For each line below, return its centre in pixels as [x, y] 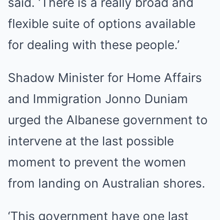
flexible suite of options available [102, 24]
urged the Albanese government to [108, 120]
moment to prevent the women [97, 162]
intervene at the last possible [91, 141]
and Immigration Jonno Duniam [98, 99]
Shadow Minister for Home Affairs [105, 78]
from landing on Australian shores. [107, 183]
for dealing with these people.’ [94, 45]
